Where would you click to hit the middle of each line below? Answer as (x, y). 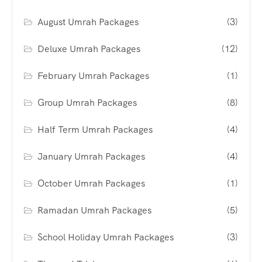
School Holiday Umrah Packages (106, 237)
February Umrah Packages (94, 75)
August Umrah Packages (88, 22)
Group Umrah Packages (87, 102)
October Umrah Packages (92, 183)
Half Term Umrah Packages (95, 129)
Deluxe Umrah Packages (89, 49)
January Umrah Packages (92, 156)
